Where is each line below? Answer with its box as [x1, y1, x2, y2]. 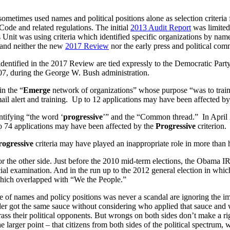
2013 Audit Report [130, 23, 191, 32]
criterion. [196, 122, 226, 131]
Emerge [23, 86, 50, 95]
